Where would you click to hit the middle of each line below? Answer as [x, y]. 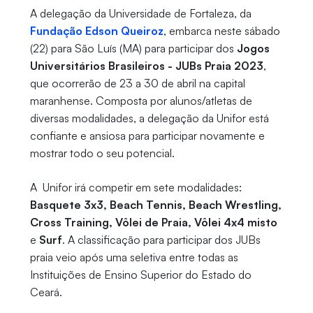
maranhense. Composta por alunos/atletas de [141, 101]
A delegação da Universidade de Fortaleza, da [140, 14]
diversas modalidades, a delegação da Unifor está [149, 118]
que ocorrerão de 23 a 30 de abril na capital [137, 83]
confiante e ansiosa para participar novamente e [147, 136]
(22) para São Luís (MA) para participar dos [133, 49]
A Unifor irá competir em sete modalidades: [136, 188]
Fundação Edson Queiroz [96, 31]
